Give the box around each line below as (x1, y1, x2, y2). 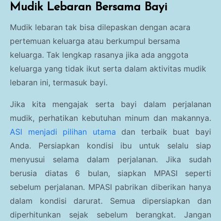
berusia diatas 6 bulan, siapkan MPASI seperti (10, 168, 211, 179)
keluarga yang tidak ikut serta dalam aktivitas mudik (10, 64, 206, 74)
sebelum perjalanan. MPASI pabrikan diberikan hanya (10, 182, 211, 192)
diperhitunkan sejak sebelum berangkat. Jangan (10, 210, 211, 220)
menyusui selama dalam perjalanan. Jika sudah (10, 154, 211, 165)
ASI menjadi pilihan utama (10, 127, 116, 137)
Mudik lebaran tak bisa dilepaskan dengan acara (10, 22, 190, 33)
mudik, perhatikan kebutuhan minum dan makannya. (10, 113, 211, 123)
